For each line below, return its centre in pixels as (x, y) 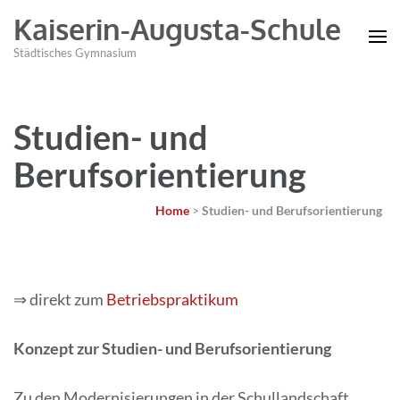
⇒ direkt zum (60, 299)
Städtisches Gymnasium (75, 53)
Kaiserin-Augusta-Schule (177, 29)
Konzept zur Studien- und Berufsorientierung (172, 348)
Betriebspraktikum (172, 299)
